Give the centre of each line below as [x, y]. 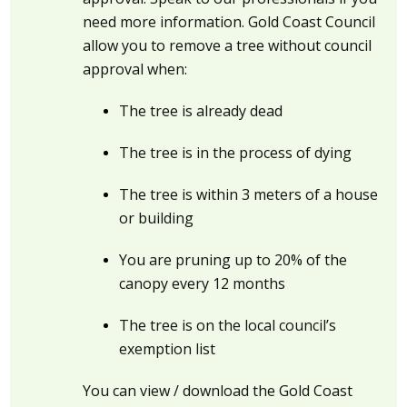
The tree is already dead [201, 111]
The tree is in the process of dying [236, 153]
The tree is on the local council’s [228, 326]
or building [157, 218]
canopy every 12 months [203, 284]
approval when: [135, 69]
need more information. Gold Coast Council [229, 22]
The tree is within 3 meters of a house [249, 195]
